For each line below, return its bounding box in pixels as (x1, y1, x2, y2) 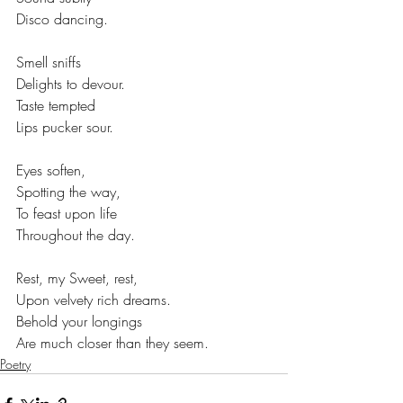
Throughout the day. (16, 225, 135, 246)
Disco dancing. (16, 9, 108, 30)
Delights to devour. (16, 74, 125, 94)
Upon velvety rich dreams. (16, 290, 171, 310)
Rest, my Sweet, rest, (16, 268, 138, 289)
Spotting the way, (16, 182, 121, 202)
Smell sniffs (16, 52, 81, 73)
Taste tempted (16, 95, 95, 116)
